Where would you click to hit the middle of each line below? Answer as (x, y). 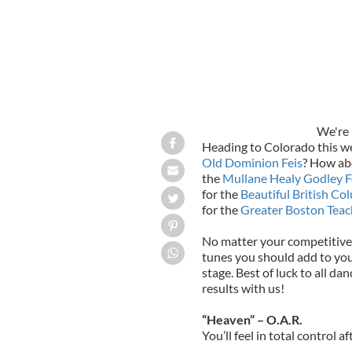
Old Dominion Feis (252, 162)
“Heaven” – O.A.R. (252, 319)
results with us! (244, 288)
